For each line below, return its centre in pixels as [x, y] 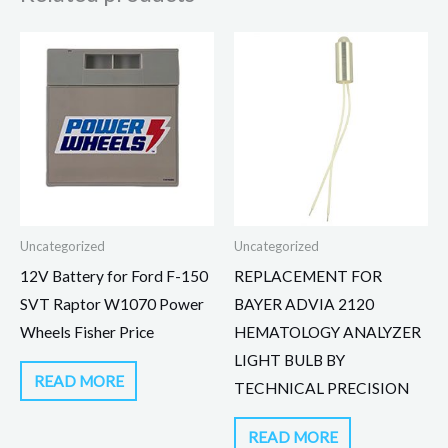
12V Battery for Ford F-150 [114, 275]
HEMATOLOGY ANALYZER [327, 331]
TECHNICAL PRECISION [321, 387]
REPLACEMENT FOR [308, 275]
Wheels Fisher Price [87, 331]
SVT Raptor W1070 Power [112, 303]
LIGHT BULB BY [289, 359]
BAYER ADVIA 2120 [304, 303]
